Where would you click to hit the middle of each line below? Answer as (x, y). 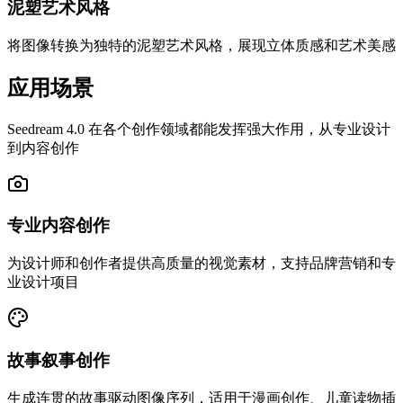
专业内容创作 (58, 226)
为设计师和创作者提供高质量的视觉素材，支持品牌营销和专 (201, 264)
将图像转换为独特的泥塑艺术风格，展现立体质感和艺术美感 (201, 45)
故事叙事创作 (58, 360)
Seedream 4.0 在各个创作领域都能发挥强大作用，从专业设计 (199, 129)
